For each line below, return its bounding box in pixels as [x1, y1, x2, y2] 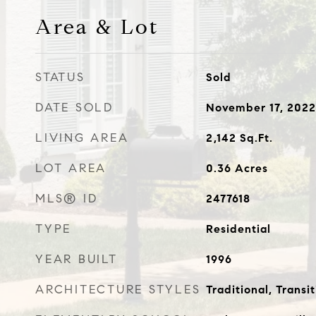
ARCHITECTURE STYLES [35, 282, 201, 297]
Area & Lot [35, 14, 159, 39]
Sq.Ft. [239, 131, 273, 145]
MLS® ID [35, 191, 98, 206]
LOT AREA [35, 161, 107, 176]
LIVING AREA [35, 130, 129, 145]
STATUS [35, 70, 85, 85]
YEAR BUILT [35, 252, 118, 267]
